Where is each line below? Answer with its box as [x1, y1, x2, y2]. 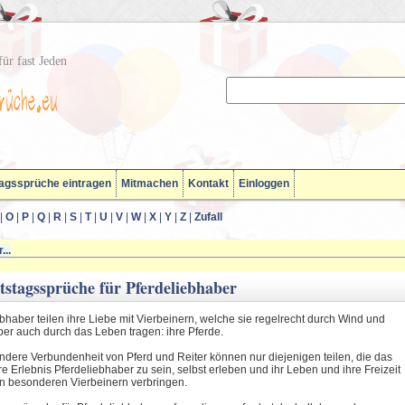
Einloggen [239, 177, 289, 190]
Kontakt [188, 177, 229, 190]
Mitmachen [121, 177, 178, 190]
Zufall [194, 211, 222, 223]
